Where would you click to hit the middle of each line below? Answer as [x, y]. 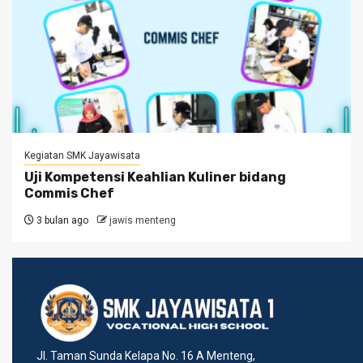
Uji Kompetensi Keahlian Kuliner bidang [155, 177]
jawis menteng [143, 221]
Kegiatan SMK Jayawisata [82, 156]
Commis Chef [69, 194]
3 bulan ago [61, 221]
